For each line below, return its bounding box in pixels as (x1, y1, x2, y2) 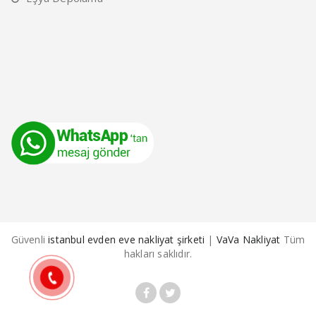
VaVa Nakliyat (216, 233, 281, 247)
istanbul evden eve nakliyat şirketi (48, 233, 205, 247)
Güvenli (11, 233, 49, 247)
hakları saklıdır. (123, 247, 193, 261)
